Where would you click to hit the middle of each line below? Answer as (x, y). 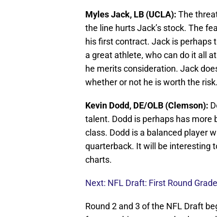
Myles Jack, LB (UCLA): (132, 15)
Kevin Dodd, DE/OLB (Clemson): (148, 106)
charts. (99, 160)
